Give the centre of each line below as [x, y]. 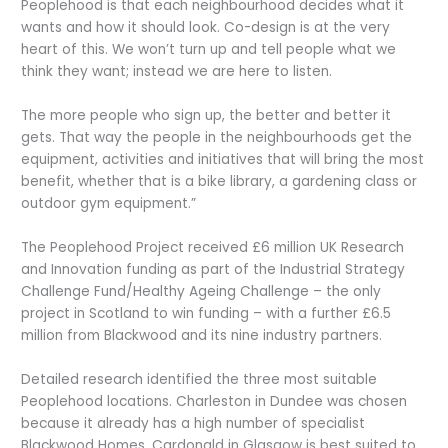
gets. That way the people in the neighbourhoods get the [217, 137]
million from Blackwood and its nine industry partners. [202, 335]
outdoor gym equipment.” [109, 203]
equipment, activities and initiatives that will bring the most [223, 159]
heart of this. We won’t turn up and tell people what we [209, 49]
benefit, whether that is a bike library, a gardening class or [219, 181]
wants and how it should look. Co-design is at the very [206, 27]
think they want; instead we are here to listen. [177, 71]
